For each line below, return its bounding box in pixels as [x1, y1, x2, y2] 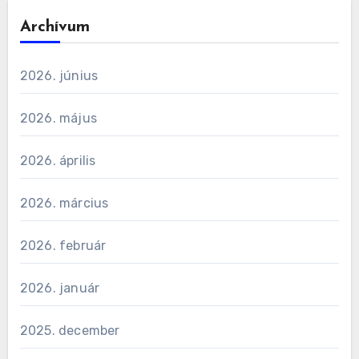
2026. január [19, 280, 100, 296]
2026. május [19, 111, 97, 127]
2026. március [19, 196, 109, 212]
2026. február [19, 238, 107, 254]
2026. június [19, 68, 99, 84]
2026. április [19, 153, 96, 169]
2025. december [19, 323, 120, 339]
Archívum [19, 19, 90, 36]
